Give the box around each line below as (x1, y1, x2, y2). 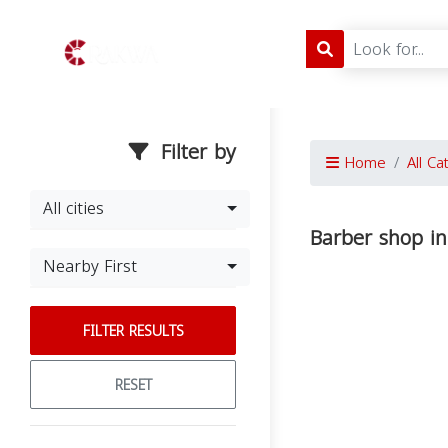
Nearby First (43, 251, 137, 282)
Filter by (154, 133, 236, 171)
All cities (43, 193, 104, 224)
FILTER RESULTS (82, 318, 184, 345)
